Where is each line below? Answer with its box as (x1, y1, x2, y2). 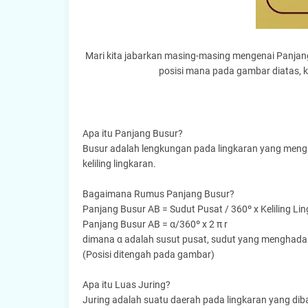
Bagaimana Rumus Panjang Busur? (82, 188, 234, 199)
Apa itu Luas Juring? (82, 279, 170, 290)
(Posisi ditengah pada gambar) (82, 249, 214, 260)
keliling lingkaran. (82, 158, 158, 169)
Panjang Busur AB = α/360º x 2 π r (82, 219, 228, 230)
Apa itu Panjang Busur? (82, 128, 183, 139)
